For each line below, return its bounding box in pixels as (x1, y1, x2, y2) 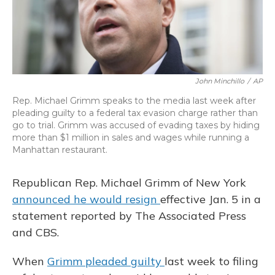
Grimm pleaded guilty (47, 254, 165, 269)
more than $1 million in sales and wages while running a (12, 132, 249, 144)
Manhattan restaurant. (12, 144, 107, 156)
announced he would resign (12, 192, 160, 207)
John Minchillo (195, 77, 244, 86)
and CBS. (12, 225, 59, 240)
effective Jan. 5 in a (160, 192, 261, 207)
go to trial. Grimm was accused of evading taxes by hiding (12, 120, 260, 131)
